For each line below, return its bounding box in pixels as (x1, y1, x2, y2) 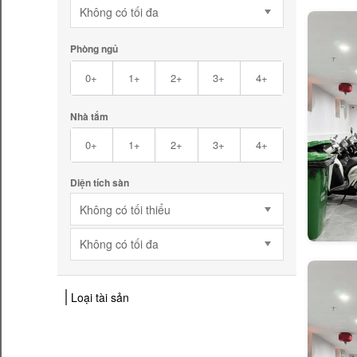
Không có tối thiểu (79, 201, 171, 218)
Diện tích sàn (69, 175, 129, 190)
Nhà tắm (69, 108, 108, 124)
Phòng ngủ (69, 41, 118, 57)
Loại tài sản (71, 289, 129, 306)
